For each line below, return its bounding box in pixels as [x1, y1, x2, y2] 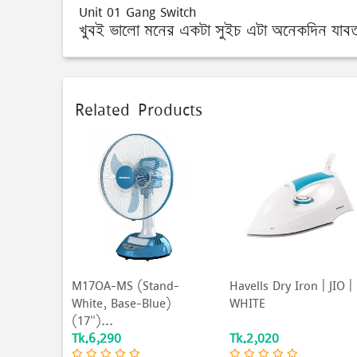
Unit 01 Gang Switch [79, 2, 196, 22]
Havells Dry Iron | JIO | [229, 277, 353, 295]
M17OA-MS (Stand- [72, 277, 180, 295]
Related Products [75, 96, 202, 121]
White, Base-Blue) [72, 294, 172, 312]
